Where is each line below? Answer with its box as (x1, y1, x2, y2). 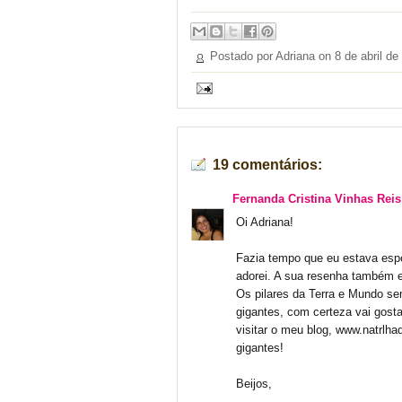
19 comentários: (213, 156, 322, 172)
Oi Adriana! (236, 215, 293, 229)
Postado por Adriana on (210, 49, 335, 63)
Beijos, (236, 377, 272, 390)
